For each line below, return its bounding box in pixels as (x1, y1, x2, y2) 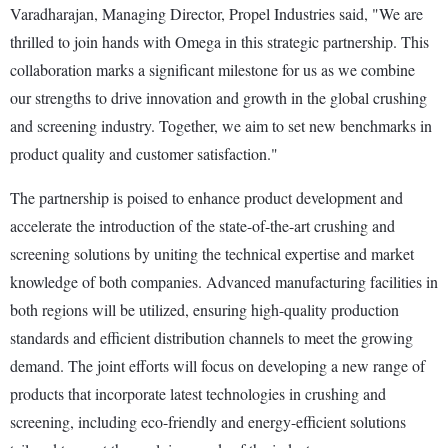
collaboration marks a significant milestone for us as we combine (10, 58, 415, 80)
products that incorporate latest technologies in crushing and (10, 382, 386, 404)
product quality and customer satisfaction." (10, 142, 278, 164)
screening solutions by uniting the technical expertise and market (10, 242, 414, 264)
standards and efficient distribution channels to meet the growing (10, 326, 413, 348)
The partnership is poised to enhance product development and (10, 186, 403, 208)
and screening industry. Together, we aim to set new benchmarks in (10, 114, 432, 136)
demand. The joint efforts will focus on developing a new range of (10, 354, 425, 376)
